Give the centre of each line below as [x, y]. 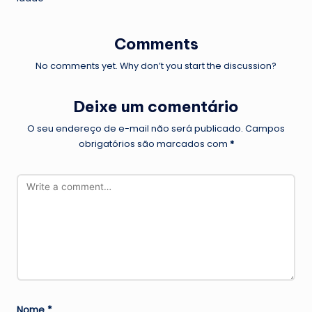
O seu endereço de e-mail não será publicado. [135, 128]
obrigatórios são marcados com [154, 143]
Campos [265, 128]
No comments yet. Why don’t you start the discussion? [156, 65]
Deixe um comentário [156, 106]
